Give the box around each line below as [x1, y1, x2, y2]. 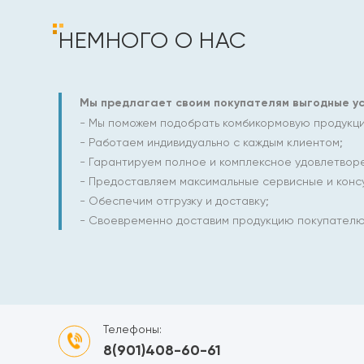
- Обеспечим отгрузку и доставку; [80, 194, 269, 207]
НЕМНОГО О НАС [58, 27, 247, 54]
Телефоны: [103, 323, 162, 336]
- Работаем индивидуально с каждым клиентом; [80, 136, 343, 149]
